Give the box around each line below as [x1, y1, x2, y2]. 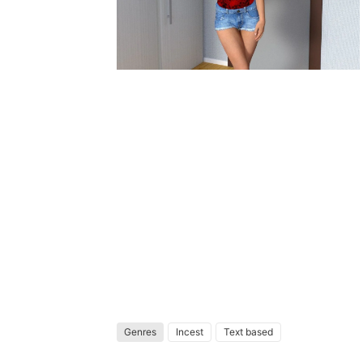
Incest [176, 326, 203, 339]
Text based [224, 326, 273, 339]
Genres [124, 326, 156, 339]
